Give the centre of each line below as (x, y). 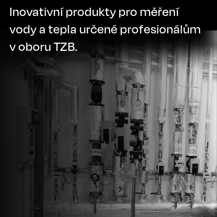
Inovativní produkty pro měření (94, 12)
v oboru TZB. (44, 46)
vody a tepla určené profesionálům (105, 29)
